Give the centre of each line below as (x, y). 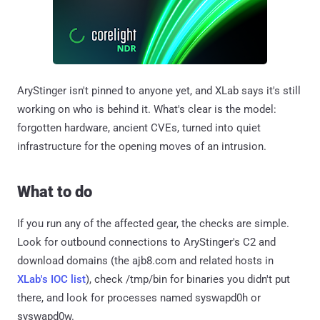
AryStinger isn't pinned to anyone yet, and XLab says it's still (159, 90)
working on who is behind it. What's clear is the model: (147, 109)
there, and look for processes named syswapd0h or (139, 297)
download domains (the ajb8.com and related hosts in (145, 260)
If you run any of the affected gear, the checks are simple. (153, 223)
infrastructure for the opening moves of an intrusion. (142, 146)
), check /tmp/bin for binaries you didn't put (188, 279)
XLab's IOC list (51, 279)
